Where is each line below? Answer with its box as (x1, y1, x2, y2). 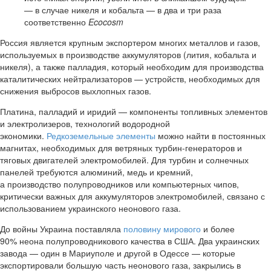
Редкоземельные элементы (47, 129, 155, 142)
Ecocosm (88, 16, 123, 28)
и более (201, 223, 235, 235)
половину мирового (123, 223, 201, 235)
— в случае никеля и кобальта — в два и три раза (24, 4, 221, 16)
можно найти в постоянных (155, 129, 266, 142)
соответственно (24, 16, 88, 28)
